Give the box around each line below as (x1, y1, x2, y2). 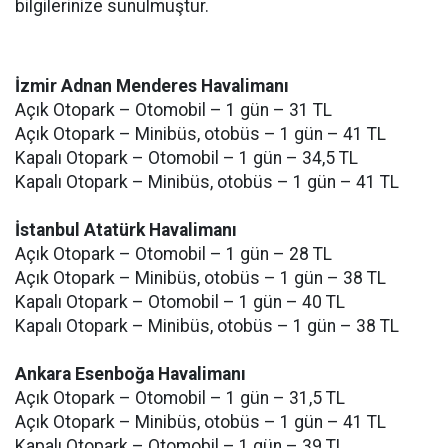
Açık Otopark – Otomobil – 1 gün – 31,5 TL (15, 388, 345, 408)
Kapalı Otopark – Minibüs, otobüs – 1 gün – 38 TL (15, 316, 399, 336)
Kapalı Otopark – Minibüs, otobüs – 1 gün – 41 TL (15, 172, 399, 192)
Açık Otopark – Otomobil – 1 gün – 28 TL (15, 244, 332, 264)
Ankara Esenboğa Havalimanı (15, 364, 246, 384)
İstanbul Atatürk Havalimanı (15, 220, 237, 240)
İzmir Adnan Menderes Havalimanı (15, 76, 289, 96)
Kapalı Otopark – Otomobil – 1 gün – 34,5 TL (15, 148, 358, 168)
